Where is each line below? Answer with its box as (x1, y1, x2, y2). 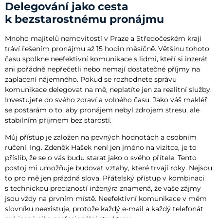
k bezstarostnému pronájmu (5, 13, 164, 26)
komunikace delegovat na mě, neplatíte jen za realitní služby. (5, 85, 212, 94)
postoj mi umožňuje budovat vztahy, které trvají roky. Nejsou (5, 163, 212, 173)
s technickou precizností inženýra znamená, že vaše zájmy (5, 184, 201, 193)
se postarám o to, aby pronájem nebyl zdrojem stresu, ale (5, 106, 200, 115)
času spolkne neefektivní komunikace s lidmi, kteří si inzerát (5, 54, 208, 64)
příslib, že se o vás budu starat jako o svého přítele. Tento (5, 153, 197, 163)
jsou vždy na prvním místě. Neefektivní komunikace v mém (5, 194, 207, 203)
